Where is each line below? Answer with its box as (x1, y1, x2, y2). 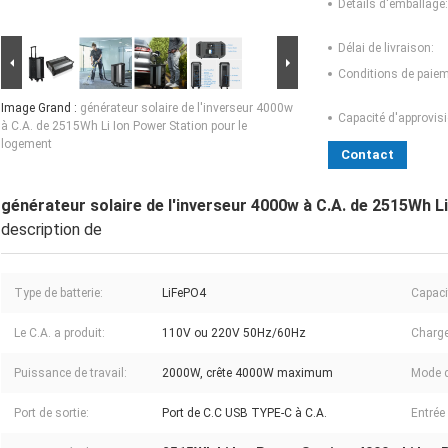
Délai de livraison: (338, 41, 434, 56)
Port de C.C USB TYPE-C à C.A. (162, 406, 327, 421)
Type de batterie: (14, 286, 103, 301)
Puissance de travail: (14, 366, 127, 381)
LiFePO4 (162, 286, 206, 301)
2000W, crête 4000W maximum (162, 366, 333, 381)
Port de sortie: (14, 406, 89, 421)
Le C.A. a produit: (14, 326, 105, 341)
